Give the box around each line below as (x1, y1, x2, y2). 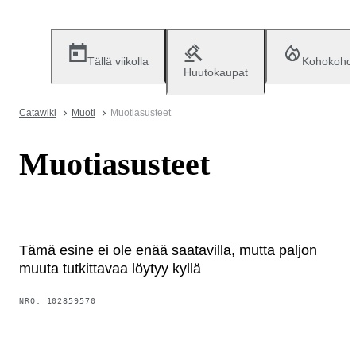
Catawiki (19, 107, 56, 118)
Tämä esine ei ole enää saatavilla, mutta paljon (19, 242, 317, 258)
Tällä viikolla (87, 55, 149, 68)
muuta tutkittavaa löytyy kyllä (19, 260, 201, 277)
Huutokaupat (184, 66, 248, 79)
